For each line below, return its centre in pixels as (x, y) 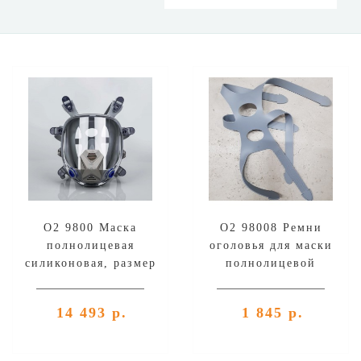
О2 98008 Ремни (271, 228)
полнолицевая (90, 246)
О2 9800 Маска (90, 228)
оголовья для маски (271, 246)
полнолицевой (271, 263)
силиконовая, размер (90, 263)
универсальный (90, 281)
